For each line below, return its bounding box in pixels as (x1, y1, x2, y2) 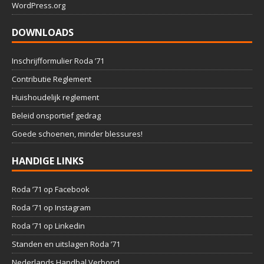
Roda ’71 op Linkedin (12, 220, 85, 232)
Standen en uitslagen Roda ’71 (12, 239, 120, 250)
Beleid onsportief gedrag (12, 110, 101, 121)
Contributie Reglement (12, 74, 91, 85)
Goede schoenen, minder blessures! (12, 128, 143, 140)
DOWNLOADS (12, 26, 74, 39)
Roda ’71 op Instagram (12, 202, 91, 213)
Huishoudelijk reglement (12, 92, 99, 103)
